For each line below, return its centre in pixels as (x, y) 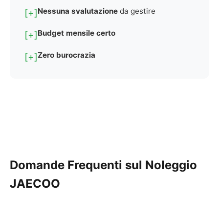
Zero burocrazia (66, 55)
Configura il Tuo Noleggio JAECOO (109, 117)
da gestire (137, 11)
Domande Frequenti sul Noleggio (103, 165)
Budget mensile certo (77, 33)
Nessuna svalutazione (78, 11)
